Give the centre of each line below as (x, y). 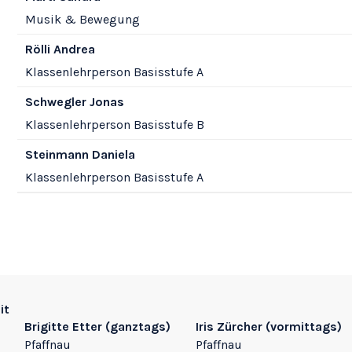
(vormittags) (302, 326)
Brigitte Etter (63, 326)
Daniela (112, 154)
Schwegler (55, 101)
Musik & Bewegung (82, 19)
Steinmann (57, 154)
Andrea (72, 49)
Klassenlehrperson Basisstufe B (114, 124)
